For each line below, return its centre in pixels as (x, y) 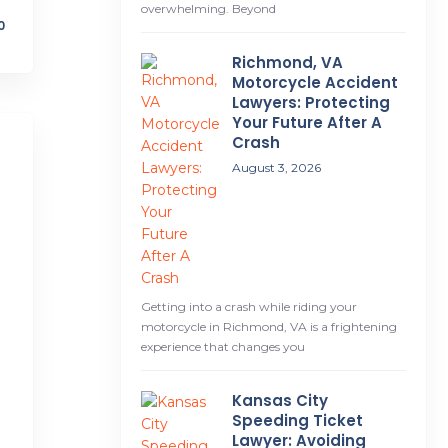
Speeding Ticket (297, 420)
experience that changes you (222, 346)
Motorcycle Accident (314, 82)
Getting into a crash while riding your (248, 306)
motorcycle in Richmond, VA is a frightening (268, 326)
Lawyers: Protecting (310, 102)
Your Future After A (306, 122)
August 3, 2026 (276, 167)
